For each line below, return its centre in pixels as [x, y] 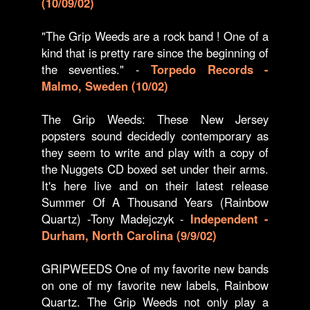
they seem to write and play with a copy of [155, 152]
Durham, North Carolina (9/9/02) [129, 235]
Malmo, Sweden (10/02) [105, 86]
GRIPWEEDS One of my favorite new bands [155, 268]
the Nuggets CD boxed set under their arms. [155, 169]
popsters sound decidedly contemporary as [155, 136]
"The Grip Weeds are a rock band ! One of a [155, 36]
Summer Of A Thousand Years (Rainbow [155, 202]
